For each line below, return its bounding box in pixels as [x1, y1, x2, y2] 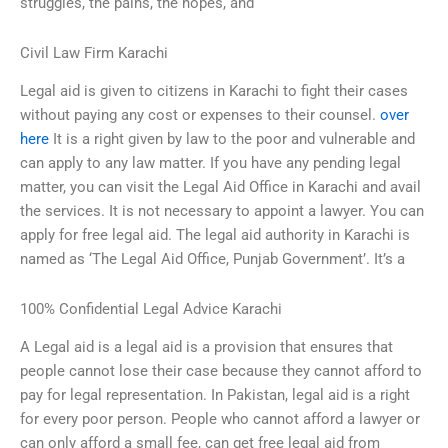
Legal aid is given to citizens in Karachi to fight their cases [20, 82, 408, 101]
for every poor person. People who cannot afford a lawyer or [20, 410, 420, 429]
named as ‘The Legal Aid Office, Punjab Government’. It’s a [20, 250, 405, 269]
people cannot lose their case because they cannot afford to [20, 362, 422, 381]
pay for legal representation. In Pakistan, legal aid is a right [20, 386, 410, 405]
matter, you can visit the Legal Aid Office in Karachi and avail [20, 178, 421, 197]
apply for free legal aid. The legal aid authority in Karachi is [20, 226, 410, 245]
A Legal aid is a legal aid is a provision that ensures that [20, 338, 393, 357]
